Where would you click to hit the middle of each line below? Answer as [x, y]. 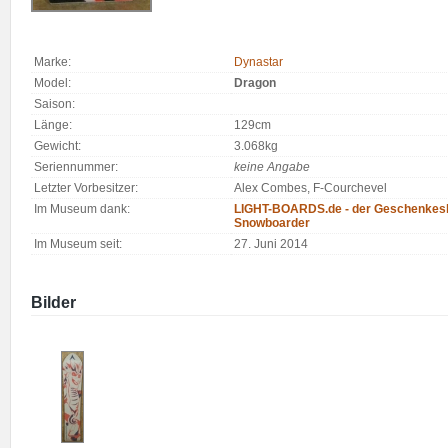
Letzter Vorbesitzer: [86, 188]
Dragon [255, 83]
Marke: [52, 62]
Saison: [54, 104]
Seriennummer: [76, 167]
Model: [52, 83]
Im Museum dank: [82, 209]
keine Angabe [272, 167]
